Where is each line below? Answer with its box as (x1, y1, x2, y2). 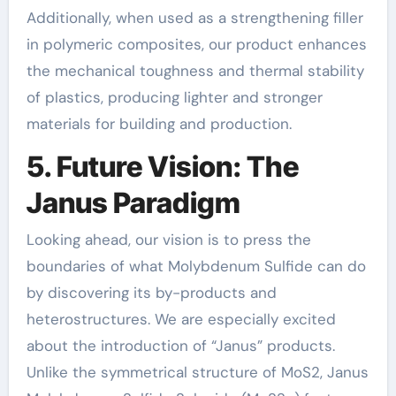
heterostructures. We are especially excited (26, 309, 336, 329)
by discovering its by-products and (26, 283, 277, 302)
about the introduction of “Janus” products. (26, 336, 335, 355)
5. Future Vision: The (26, 148, 299, 184)
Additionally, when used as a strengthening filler (26, 7, 363, 27)
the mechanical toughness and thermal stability (26, 60, 364, 80)
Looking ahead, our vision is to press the (26, 230, 311, 249)
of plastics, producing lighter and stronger (26, 87, 323, 107)
